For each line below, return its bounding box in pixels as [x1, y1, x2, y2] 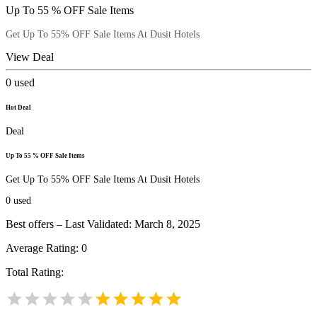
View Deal [6, 50, 54, 63]
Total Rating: [6, 266, 64, 279]
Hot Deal [6, 103, 31, 111]
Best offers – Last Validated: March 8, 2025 [6, 218, 200, 231]
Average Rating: [6, 242, 81, 255]
